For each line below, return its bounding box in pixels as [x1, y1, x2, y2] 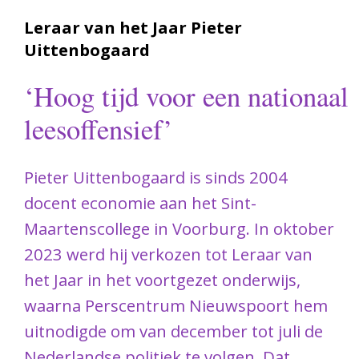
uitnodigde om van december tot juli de [23, 320, 323, 343]
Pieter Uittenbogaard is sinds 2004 [23, 166, 288, 189]
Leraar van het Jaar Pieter [23, 16, 242, 39]
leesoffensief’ [23, 110, 173, 148]
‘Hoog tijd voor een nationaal [23, 77, 349, 115]
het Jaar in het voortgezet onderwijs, [23, 268, 301, 292]
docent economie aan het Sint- [23, 192, 256, 215]
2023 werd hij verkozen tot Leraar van [23, 243, 313, 266]
